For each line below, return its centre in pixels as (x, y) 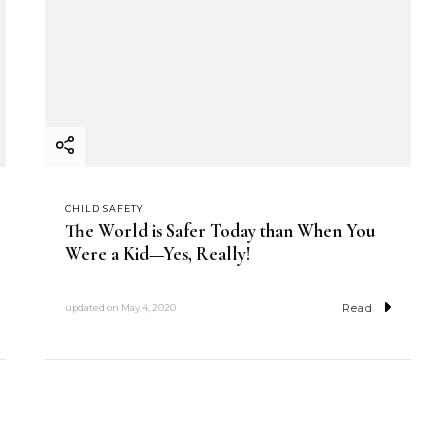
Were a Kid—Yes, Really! (157, 253)
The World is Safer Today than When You (219, 230)
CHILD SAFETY (104, 209)
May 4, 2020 (148, 308)
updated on (92, 308)
